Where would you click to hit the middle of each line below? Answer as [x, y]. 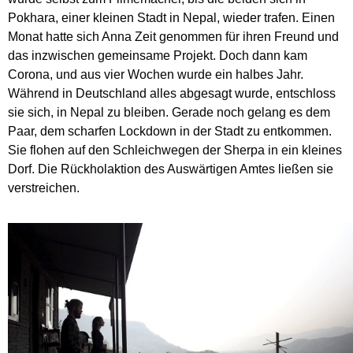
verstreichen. [45, 188]
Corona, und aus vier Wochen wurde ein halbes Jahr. [156, 75]
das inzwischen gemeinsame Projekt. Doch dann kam [158, 56]
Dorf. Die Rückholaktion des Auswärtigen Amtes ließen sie [171, 169]
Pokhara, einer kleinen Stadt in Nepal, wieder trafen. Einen [171, 18]
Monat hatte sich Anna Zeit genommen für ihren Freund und [173, 37]
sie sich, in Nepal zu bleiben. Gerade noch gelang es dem [169, 113]
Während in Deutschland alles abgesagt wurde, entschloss [172, 94]
